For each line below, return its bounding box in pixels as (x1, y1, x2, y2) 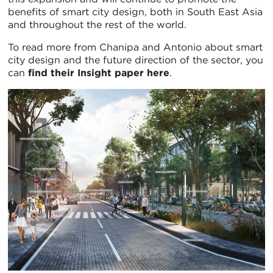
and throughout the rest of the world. (8, 18, 186, 30)
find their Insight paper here (28, 66, 169, 79)
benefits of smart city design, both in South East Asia (8, 5, 263, 18)
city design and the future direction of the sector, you (8, 54, 263, 66)
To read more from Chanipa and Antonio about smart (8, 41, 263, 53)
